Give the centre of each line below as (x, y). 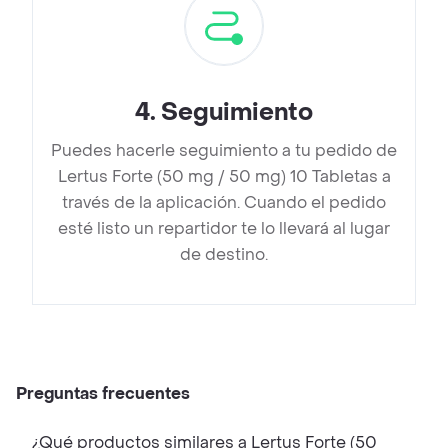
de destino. (224, 255)
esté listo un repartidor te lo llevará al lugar (224, 229)
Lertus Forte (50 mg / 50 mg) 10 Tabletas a (224, 177)
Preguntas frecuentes (103, 394)
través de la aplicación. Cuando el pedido (224, 203)
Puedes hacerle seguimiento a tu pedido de (224, 151)
